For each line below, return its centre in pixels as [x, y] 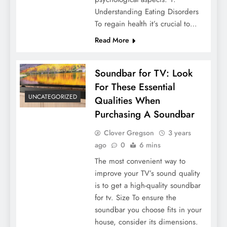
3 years [179, 133]
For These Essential [135, 87]
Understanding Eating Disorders [146, 11]
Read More [112, 40]
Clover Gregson [129, 133]
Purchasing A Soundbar [144, 114]
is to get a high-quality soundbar [147, 185]
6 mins [150, 145]
